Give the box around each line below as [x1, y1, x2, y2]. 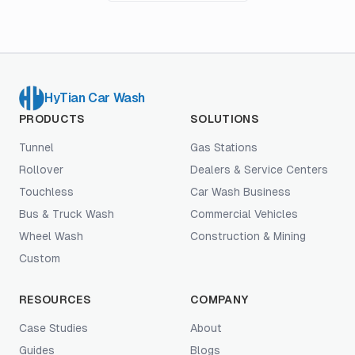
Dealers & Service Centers [190, 163, 328, 176]
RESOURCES [19, 293, 92, 306]
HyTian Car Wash [44, 90, 145, 105]
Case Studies [19, 322, 88, 334]
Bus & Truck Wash [19, 208, 114, 220]
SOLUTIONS [190, 113, 260, 125]
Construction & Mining [190, 230, 306, 242]
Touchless [19, 185, 74, 198]
